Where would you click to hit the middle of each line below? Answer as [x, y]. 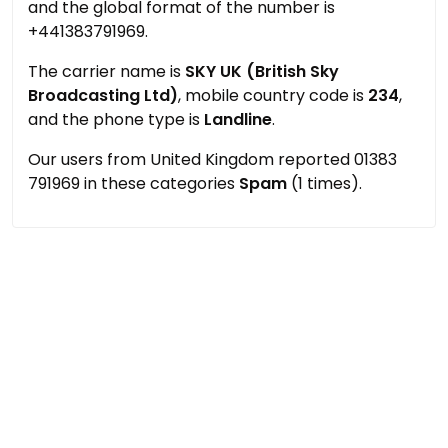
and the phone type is [116, 119]
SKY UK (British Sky [262, 71]
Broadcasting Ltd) [103, 95]
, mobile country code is [273, 95]
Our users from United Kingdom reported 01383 [212, 159]
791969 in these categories [133, 183]
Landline [238, 119]
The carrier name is [106, 71]
